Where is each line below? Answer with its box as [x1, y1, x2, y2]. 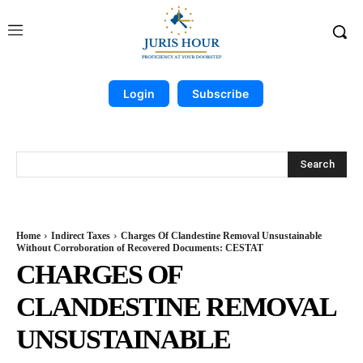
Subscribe [191, 87, 249, 100]
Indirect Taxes [51, 230, 110, 241]
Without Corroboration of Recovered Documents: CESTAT [16, 242, 263, 254]
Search [300, 157, 335, 170]
